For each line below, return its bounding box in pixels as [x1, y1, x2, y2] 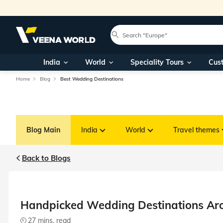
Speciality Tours [130, 58, 184, 67]
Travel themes [173, 125, 220, 134]
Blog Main [26, 125, 60, 134]
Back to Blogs [22, 153, 71, 163]
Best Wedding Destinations [60, 76, 123, 82]
